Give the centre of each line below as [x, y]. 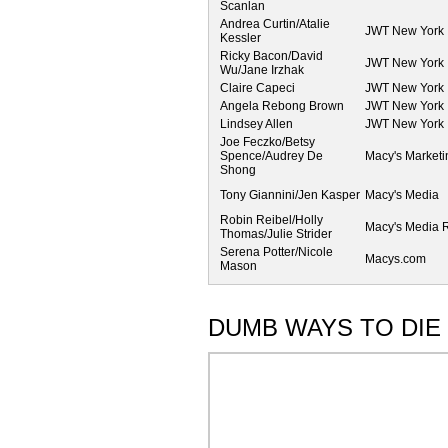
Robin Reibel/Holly [271, 219]
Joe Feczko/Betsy [267, 141]
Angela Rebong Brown [282, 105]
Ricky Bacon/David [271, 55]
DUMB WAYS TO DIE [324, 327]
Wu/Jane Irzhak [262, 69]
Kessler [240, 37]
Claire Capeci [257, 87]
